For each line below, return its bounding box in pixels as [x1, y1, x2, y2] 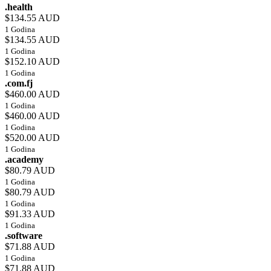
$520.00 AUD [5, 132, 60, 143]
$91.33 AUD [5, 209, 55, 220]
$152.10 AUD [5, 56, 60, 67]
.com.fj [5, 78, 33, 89]
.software [5, 230, 42, 241]
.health [5, 2, 33, 13]
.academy [5, 154, 44, 165]
